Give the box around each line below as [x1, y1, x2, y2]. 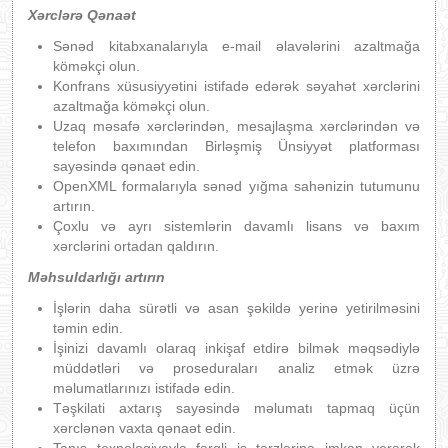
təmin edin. [53, 320, 123, 336]
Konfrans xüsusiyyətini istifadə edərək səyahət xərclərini [53, 78, 420, 94]
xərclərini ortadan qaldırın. [53, 238, 219, 254]
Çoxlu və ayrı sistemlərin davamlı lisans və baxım [53, 218, 420, 234]
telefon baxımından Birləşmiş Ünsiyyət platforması [53, 138, 420, 154]
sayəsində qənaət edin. [53, 158, 200, 174]
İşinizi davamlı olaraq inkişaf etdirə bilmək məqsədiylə [53, 340, 420, 356]
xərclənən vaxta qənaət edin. [53, 420, 236, 436]
